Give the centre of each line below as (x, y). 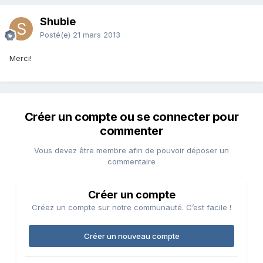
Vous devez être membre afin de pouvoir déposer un (131, 151)
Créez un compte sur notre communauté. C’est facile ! (131, 208)
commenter (131, 131)
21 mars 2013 (97, 35)
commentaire (131, 162)
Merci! (21, 58)
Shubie (58, 22)
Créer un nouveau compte (131, 236)
